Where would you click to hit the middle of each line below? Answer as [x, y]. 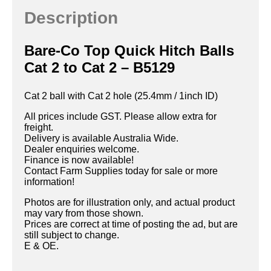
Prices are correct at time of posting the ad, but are [131, 224]
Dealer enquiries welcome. [82, 149]
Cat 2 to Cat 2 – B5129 [100, 68]
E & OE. [41, 246]
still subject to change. [72, 235]
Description [71, 18]
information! [49, 182]
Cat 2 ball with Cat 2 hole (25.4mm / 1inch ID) [121, 96]
